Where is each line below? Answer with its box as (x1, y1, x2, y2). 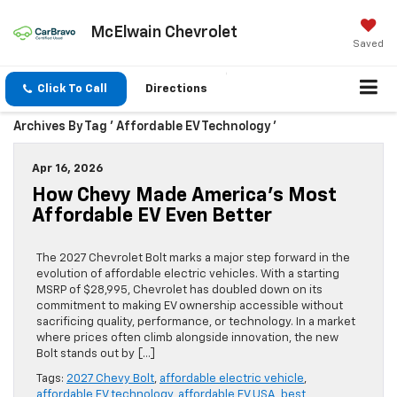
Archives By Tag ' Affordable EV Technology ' (13, 121, 276, 134)
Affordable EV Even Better (32, 206, 272, 227)
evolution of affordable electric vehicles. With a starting (36, 269, 339, 281)
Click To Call (37, 83, 107, 96)
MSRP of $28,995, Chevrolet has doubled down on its (36, 284, 323, 297)
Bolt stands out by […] (36, 348, 155, 361)
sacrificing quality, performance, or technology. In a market (36, 316, 355, 329)
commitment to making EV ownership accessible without (36, 300, 343, 313)
